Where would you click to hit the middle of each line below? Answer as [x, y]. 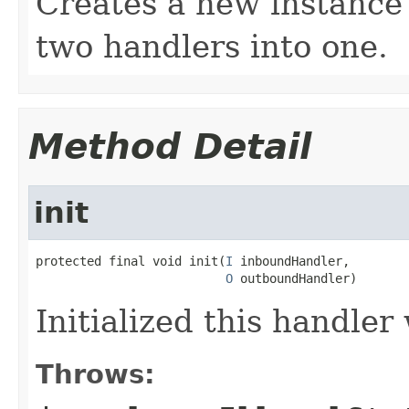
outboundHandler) [295, 278]
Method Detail [170, 146]
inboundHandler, [291, 261]
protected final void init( [131, 261]
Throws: [95, 374]
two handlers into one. [212, 46]
